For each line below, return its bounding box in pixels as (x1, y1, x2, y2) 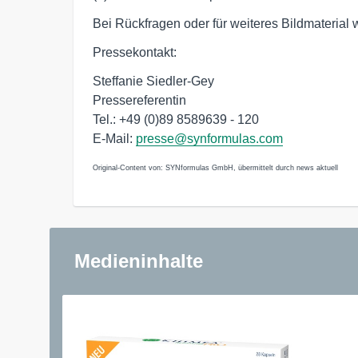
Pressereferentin (93, 93, 186, 108)
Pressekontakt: (93, 46, 177, 60)
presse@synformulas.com (136, 132, 283, 146)
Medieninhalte (74, 250, 203, 272)
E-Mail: (93, 132, 136, 146)
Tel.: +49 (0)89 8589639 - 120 (93, 113, 259, 127)
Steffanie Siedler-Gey (93, 74, 214, 89)
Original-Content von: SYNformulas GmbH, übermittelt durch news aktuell (93, 164, 338, 173)
